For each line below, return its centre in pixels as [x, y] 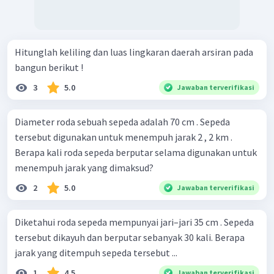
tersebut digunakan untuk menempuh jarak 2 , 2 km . [124, 137]
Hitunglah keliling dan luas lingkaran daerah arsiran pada [134, 52]
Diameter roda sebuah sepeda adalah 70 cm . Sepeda [122, 122]
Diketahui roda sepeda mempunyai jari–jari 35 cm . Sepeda [134, 222]
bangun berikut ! [49, 68]
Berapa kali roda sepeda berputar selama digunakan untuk [136, 153]
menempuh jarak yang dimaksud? [84, 168]
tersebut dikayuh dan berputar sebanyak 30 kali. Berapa [130, 238]
